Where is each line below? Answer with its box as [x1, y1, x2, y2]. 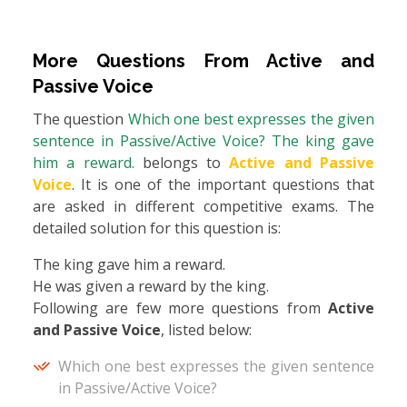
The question [33, 109, 128, 130]
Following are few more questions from [33, 298, 328, 319]
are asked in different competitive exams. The [33, 196, 374, 217]
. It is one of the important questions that [72, 174, 374, 195]
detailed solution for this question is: [33, 218, 281, 239]
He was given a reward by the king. [33, 276, 269, 297]
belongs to [142, 153, 230, 174]
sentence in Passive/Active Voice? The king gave [33, 131, 374, 152]
